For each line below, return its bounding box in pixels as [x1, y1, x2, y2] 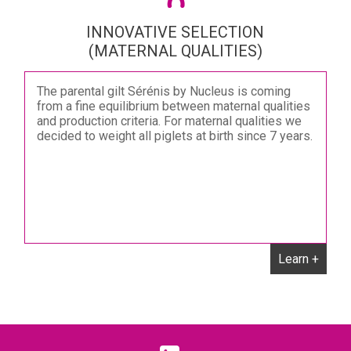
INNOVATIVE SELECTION [86, 23, 265, 42]
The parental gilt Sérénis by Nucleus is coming [37, 84, 291, 99]
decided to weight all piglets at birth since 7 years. [37, 128, 313, 143]
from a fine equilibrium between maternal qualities [37, 99, 310, 114]
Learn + [277, 251, 319, 266]
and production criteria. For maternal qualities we [37, 114, 302, 128]
